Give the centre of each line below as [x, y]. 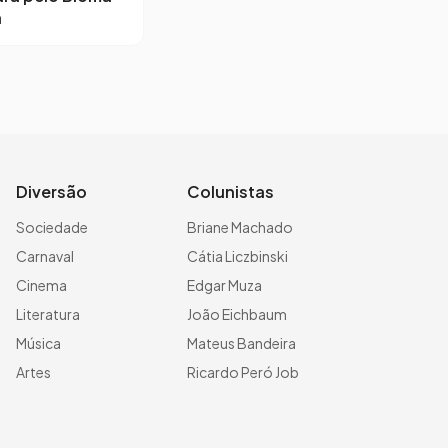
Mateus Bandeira [241, 343]
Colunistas [230, 191]
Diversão [51, 191]
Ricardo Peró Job [243, 372]
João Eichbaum [237, 314]
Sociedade [52, 227]
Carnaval [45, 256]
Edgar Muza [224, 285]
